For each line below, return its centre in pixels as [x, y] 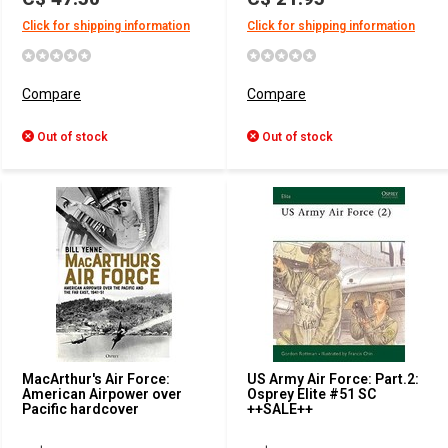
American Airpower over [102, 394]
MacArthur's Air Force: [96, 379]
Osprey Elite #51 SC [311, 394]
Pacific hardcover [80, 409]
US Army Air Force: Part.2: [333, 379]
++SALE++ [280, 409]
